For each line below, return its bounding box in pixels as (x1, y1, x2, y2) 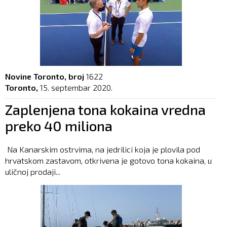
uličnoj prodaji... (5, 166, 60, 176)
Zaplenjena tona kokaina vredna (5, 100, 206, 118)
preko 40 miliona (5, 117, 112, 134)
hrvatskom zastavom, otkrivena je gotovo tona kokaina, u (5, 155, 212, 165)
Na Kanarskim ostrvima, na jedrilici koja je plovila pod (5, 144, 200, 154)
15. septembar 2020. (40, 82, 112, 92)
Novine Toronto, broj (5, 71, 84, 81)
